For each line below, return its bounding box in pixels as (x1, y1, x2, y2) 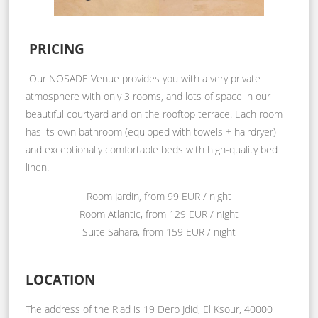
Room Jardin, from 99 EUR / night (87, 189, 231, 203)
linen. (26, 160, 49, 174)
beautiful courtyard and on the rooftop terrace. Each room (26, 106, 283, 121)
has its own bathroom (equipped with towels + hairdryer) (26, 124, 276, 138)
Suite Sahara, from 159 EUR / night (82, 224, 236, 238)
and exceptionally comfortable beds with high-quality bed (26, 142, 278, 156)
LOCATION (26, 269, 95, 289)
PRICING (29, 38, 84, 58)
